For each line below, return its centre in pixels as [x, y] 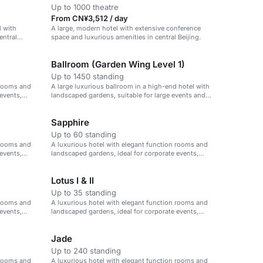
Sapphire [70, 122]
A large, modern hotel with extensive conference [126, 28]
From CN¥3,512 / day [90, 18]
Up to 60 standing [84, 134]
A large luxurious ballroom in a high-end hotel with [130, 86]
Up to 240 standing [86, 251]
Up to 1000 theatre [85, 7]
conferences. [71, 104]
